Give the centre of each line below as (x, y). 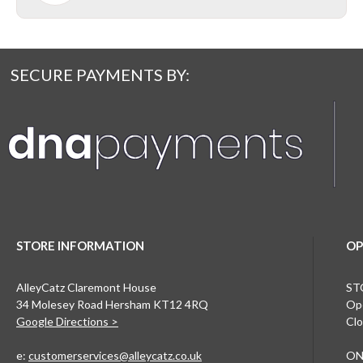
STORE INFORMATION (80, 246)
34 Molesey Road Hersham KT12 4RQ (112, 305)
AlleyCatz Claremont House (86, 288)
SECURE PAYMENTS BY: (100, 75)
